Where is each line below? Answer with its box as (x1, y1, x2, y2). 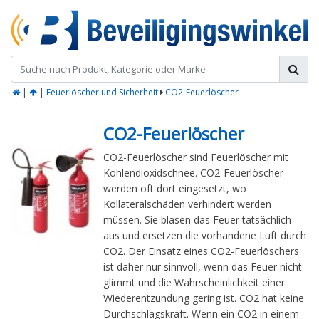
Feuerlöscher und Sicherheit (46, 86, 158, 99)
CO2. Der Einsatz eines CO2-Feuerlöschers (103, 244, 299, 258)
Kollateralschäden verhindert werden (103, 197, 271, 211)
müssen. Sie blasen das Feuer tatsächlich (103, 213, 291, 227)
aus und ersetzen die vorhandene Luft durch (103, 229, 306, 243)
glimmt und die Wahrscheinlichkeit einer (103, 276, 285, 290)
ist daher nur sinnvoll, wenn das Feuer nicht (103, 260, 302, 274)
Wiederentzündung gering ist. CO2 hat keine (103, 291, 304, 305)
